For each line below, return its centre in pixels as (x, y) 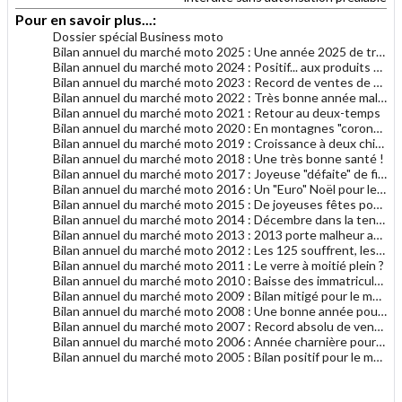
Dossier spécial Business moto (138, 36)
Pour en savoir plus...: (87, 19)
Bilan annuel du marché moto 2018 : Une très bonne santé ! (218, 158)
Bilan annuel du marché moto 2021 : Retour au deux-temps (217, 112)
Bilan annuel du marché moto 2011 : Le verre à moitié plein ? (218, 265)
